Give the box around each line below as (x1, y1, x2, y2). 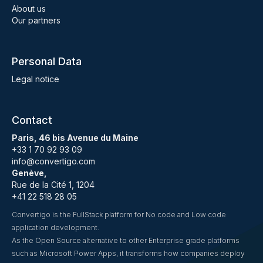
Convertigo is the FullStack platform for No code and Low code (12, 210, 226, 219)
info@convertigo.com (12, 156, 95, 166)
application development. (12, 223, 99, 232)
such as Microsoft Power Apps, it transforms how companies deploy (12, 249, 245, 258)
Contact (12, 114, 52, 126)
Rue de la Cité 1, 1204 (12, 180, 95, 190)
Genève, (12, 168, 47, 178)
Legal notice (12, 74, 59, 84)
